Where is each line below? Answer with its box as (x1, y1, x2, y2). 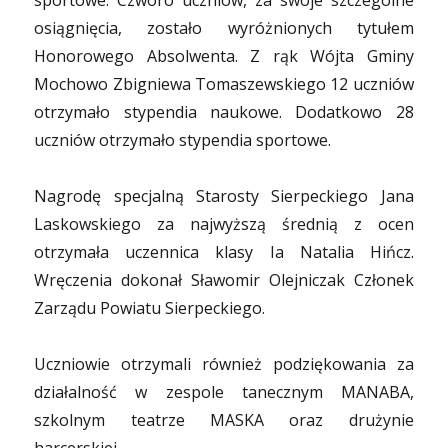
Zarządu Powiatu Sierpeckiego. (34, 297, 266, 319)
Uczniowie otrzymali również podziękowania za (34, 353, 414, 375)
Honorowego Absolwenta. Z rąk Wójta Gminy (34, 45, 414, 67)
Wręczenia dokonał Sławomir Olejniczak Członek (34, 269, 414, 291)
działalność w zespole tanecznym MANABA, (34, 381, 414, 403)
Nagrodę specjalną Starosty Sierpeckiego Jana (34, 185, 414, 207)
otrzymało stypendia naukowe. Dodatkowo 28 (34, 101, 414, 123)
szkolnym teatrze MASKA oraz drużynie (34, 409, 414, 431)
